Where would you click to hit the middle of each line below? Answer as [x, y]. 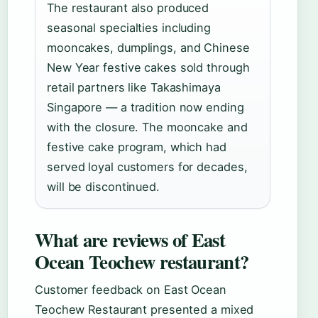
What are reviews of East [130, 240]
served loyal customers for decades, [147, 167]
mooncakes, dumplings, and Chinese [148, 48]
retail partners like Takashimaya [134, 88]
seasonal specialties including [129, 28]
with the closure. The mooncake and [147, 127]
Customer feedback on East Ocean [131, 290]
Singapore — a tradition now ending [146, 108]
